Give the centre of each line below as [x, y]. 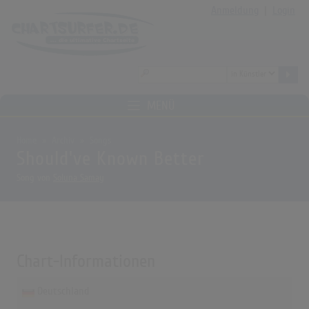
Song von [35, 178]
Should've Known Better [110, 159]
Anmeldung [235, 10]
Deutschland [63, 291]
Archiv [63, 141]
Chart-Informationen [86, 261]
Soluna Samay [79, 178]
